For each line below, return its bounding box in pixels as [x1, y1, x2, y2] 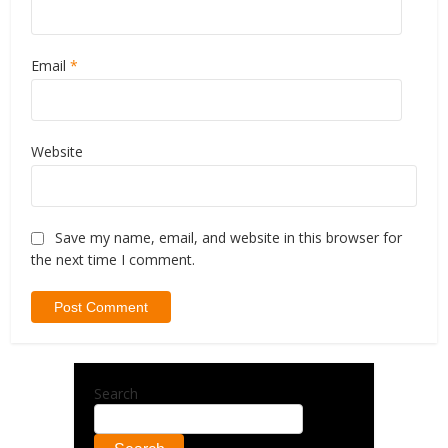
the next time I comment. [31, 249, 196, 269]
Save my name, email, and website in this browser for [55, 227, 403, 247]
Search [94, 383, 138, 403]
